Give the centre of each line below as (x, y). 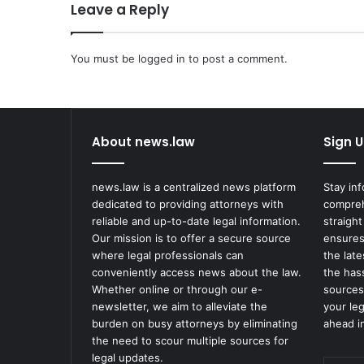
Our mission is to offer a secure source (191, 238)
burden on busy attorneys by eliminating (195, 324)
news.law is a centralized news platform (194, 187)
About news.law (143, 142)
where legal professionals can (168, 256)
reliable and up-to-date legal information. (196, 221)
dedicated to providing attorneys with (188, 204)
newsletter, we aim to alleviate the (180, 307)
